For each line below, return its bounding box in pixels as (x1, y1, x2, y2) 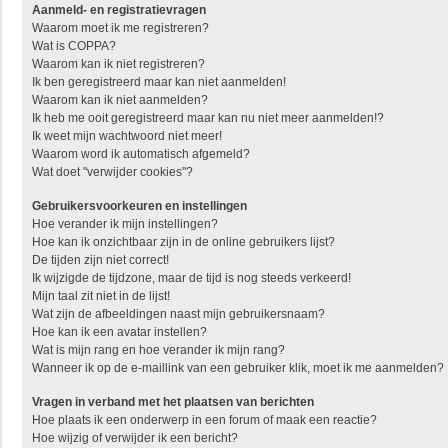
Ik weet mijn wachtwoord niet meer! (32, 129, 222, 143)
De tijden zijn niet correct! (32, 253, 169, 267)
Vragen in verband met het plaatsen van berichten (32, 395, 314, 409)
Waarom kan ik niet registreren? (32, 57, 205, 71)
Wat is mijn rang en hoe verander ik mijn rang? (32, 343, 285, 357)
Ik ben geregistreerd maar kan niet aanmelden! (32, 75, 286, 89)
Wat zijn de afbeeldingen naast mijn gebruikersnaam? (32, 307, 325, 321)
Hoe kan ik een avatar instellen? (32, 325, 207, 339)
